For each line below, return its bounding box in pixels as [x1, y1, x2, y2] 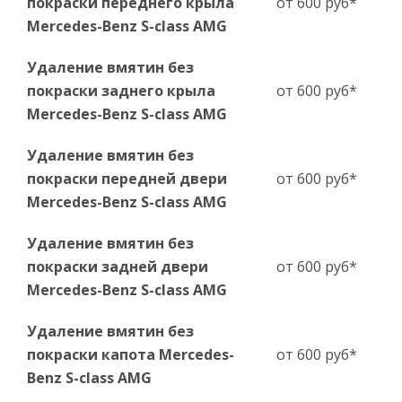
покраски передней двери [27, 169, 227, 188]
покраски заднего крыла [27, 81, 215, 100]
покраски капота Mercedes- [27, 345, 234, 364]
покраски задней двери [27, 257, 208, 276]
